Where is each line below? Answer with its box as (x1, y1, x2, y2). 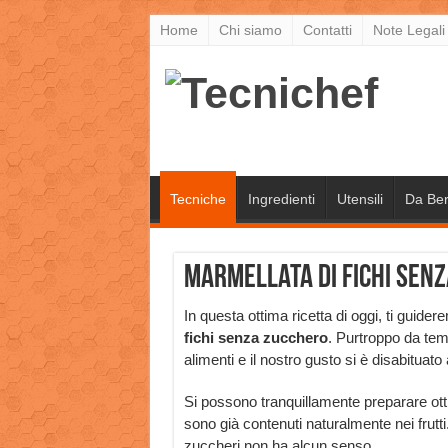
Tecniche (169, 191, 226, 207)
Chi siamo (218, 22, 282, 38)
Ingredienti (247, 191, 315, 207)
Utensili (336, 191, 383, 207)
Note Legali (372, 22, 445, 38)
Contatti (302, 22, 352, 38)
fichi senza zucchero (183, 329, 328, 346)
